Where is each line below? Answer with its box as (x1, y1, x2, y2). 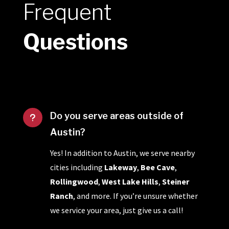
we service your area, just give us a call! (50, 204, 183, 215)
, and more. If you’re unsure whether (73, 190, 198, 201)
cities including (50, 162, 104, 172)
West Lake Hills (101, 176, 158, 187)
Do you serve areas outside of (50, 110, 184, 121)
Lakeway (104, 162, 137, 172)
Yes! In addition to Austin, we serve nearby (50, 147, 195, 158)
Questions (22, 28, 128, 55)
